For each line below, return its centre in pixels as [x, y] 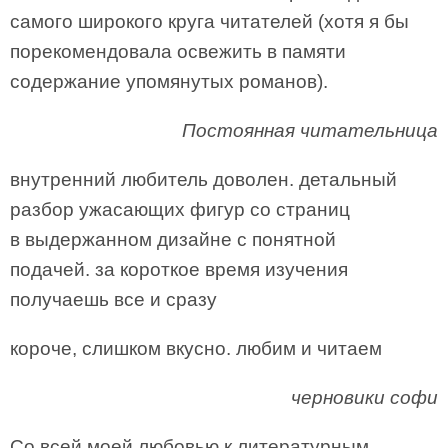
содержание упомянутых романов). [169, 81]
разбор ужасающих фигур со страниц [180, 209]
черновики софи [364, 397]
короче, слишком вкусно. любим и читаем [196, 348]
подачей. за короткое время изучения [179, 269]
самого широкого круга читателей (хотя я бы [209, 21]
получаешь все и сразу [113, 299]
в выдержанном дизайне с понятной [173, 239]
